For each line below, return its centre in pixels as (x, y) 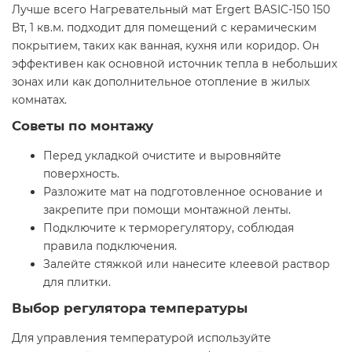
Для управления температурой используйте (141, 338)
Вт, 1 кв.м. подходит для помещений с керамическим (164, 28)
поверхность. (81, 174)
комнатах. (39, 100)
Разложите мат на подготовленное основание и (183, 192)
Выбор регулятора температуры (130, 308)
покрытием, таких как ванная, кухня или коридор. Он (165, 46)
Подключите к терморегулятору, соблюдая (169, 228)
